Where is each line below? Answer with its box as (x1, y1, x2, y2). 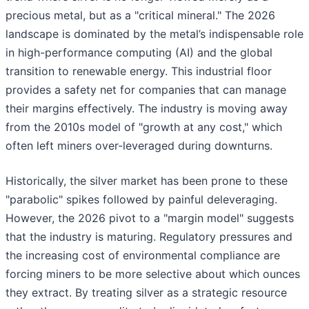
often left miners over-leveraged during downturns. (6, 139, 272, 153)
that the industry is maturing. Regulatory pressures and (6, 230, 292, 244)
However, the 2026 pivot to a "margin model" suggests (6, 211, 294, 226)
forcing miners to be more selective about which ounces (6, 267, 300, 281)
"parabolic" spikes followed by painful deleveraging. (6, 192, 277, 207)
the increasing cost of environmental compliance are (6, 248, 280, 263)
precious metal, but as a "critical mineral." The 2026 (6, 8, 275, 23)
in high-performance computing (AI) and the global (6, 46, 272, 60)
